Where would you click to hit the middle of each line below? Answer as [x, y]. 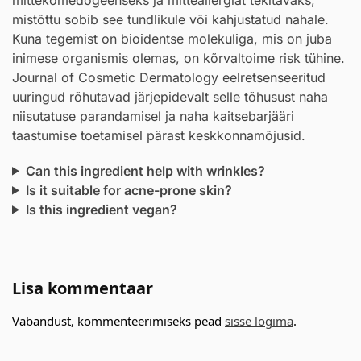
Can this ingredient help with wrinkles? [145, 170]
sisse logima [259, 320]
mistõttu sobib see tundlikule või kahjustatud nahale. [170, 20]
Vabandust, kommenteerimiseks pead [118, 320]
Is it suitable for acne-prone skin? [129, 190]
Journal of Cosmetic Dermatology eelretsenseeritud [169, 78]
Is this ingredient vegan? [101, 209]
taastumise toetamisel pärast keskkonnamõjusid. [159, 136]
